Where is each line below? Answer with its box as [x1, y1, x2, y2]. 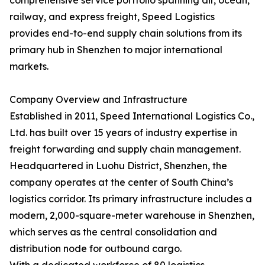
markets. [9, 60, 49, 73]
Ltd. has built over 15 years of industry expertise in [9, 127, 237, 139]
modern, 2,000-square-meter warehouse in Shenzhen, [9, 209, 254, 222]
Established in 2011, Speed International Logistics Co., [9, 110, 254, 122]
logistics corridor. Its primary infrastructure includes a [9, 193, 252, 205]
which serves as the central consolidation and [9, 226, 217, 238]
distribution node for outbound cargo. [9, 243, 182, 255]
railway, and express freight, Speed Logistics [9, 11, 215, 23]
